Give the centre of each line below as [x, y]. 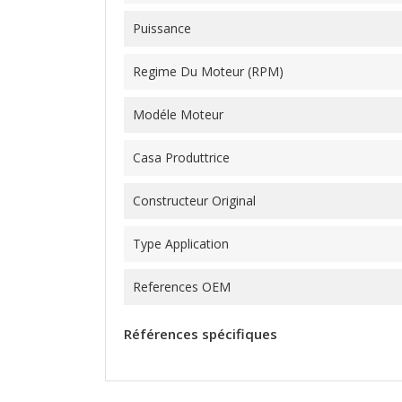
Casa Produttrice [181, 158]
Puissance [162, 29]
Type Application [181, 244]
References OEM [182, 287]
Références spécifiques [201, 334]
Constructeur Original [194, 201]
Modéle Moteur [178, 115]
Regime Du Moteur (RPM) [208, 72]
